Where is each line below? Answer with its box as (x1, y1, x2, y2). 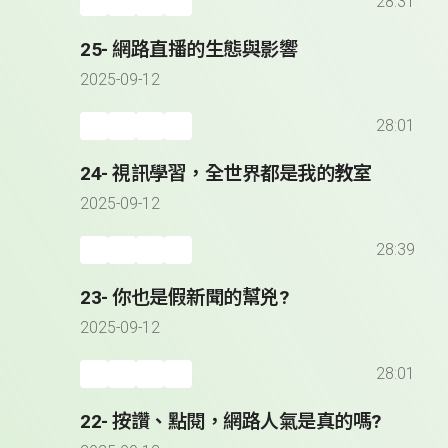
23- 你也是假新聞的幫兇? (80, 286, 289, 310)
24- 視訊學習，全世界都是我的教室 (80, 162, 372, 186)
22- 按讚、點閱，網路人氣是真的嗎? (80, 410, 381, 434)
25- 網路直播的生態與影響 (80, 38, 298, 62)
